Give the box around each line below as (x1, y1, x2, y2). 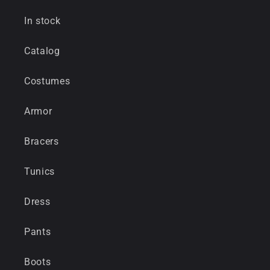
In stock (24, 14, 61, 27)
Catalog (24, 45, 60, 57)
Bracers (24, 135, 59, 147)
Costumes (24, 75, 71, 87)
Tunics (24, 165, 55, 177)
